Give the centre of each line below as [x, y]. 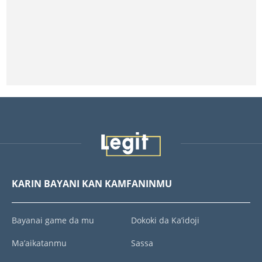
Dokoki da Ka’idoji [165, 220]
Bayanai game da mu [53, 220]
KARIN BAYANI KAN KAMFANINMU [92, 184]
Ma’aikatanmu [39, 243]
